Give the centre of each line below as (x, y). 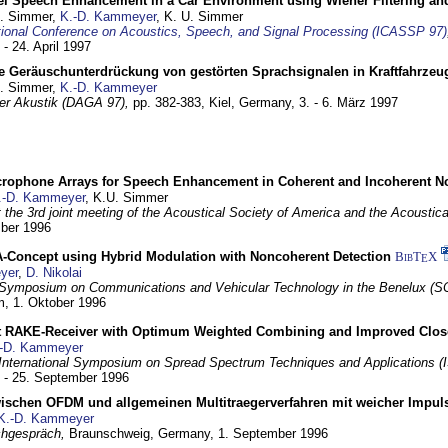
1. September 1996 (273, 433)
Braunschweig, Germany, (143, 433)
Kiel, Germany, (254, 102)
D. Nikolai (54, 272)
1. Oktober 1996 (59, 302)
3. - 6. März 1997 (348, 102)
